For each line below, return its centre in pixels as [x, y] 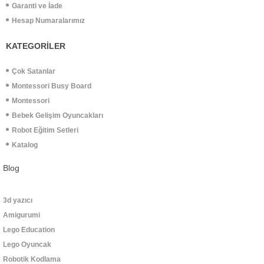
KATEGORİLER [36, 46]
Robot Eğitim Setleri [45, 130]
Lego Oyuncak [27, 244]
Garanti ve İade [37, 6]
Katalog [25, 145]
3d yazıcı [18, 200]
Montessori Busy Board [52, 86]
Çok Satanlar [34, 71]
